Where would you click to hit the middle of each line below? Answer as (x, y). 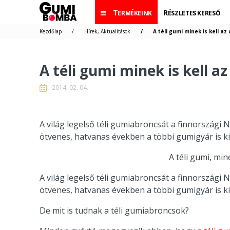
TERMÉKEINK (135, 13)
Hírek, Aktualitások (107, 31)
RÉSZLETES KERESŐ (194, 13)
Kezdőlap (51, 31)
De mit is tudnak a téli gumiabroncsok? (114, 210)
